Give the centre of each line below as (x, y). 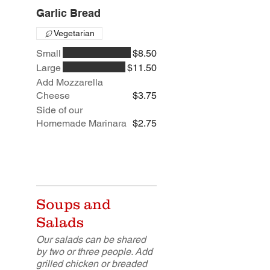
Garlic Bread (68, 13)
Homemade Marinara (81, 124)
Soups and (74, 204)
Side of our (59, 110)
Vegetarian (74, 33)
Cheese (53, 96)
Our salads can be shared (91, 240)
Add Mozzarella (70, 83)
